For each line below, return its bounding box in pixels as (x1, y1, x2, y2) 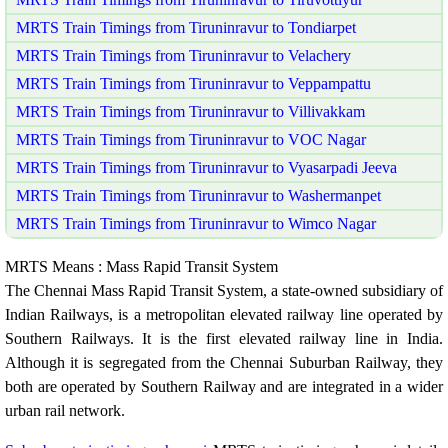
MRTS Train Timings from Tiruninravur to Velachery (16, 46, 351, 64)
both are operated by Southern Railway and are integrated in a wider (5, 377, 443, 395)
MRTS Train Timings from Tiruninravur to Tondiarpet (16, 18, 356, 36)
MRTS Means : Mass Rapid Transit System (5, 257, 278, 275)
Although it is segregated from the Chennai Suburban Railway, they (5, 353, 443, 371)
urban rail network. (5, 401, 125, 419)
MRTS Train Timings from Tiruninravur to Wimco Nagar (16, 214, 376, 232)
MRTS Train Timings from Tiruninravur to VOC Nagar (16, 130, 366, 148)
